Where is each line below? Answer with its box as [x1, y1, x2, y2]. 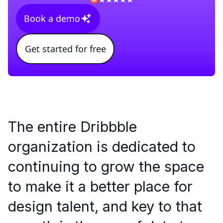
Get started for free [24, 42, 106, 55]
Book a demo [24, 12, 80, 25]
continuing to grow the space [8, 158, 204, 176]
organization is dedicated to [8, 138, 196, 156]
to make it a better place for [8, 178, 193, 196]
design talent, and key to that [8, 198, 202, 216]
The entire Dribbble [8, 118, 137, 136]
